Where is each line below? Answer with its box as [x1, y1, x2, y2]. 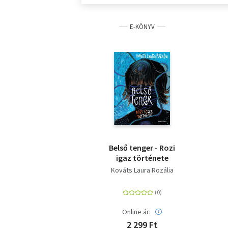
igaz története [116, 152, 168, 163]
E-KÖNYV [129, 22, 155, 31]
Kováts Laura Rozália [110, 165, 174, 175]
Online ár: [122, 207, 151, 216]
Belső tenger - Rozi [109, 142, 175, 153]
